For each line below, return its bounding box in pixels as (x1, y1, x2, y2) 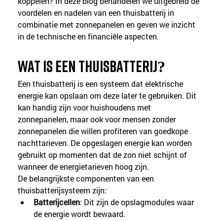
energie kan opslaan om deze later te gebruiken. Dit (18, 90, 199, 101)
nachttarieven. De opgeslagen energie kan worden (18, 138, 194, 148)
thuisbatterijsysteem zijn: (18, 185, 107, 196)
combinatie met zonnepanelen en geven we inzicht (18, 19, 198, 30)
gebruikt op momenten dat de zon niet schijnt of (18, 149, 189, 160)
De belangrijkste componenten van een (18, 173, 156, 184)
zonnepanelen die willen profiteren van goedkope (18, 126, 190, 137)
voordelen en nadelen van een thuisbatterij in (18, 7, 177, 18)
